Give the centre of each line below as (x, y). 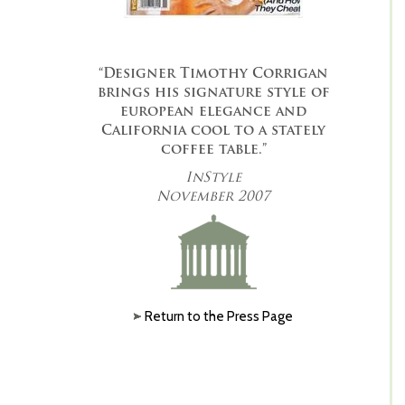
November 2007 (214, 196)
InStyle (214, 177)
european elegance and (214, 111)
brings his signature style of (213, 92)
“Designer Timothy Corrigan (214, 73)
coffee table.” (213, 149)
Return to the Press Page (219, 316)
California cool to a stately (214, 130)
